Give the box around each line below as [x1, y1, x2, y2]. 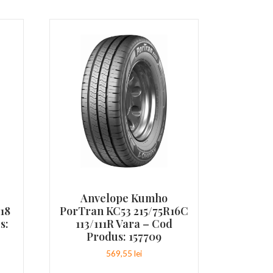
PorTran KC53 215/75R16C [59, 204, 188, 218]
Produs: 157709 [86, 229, 161, 244]
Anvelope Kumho [80, 191, 168, 205]
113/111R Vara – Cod [75, 216, 172, 231]
